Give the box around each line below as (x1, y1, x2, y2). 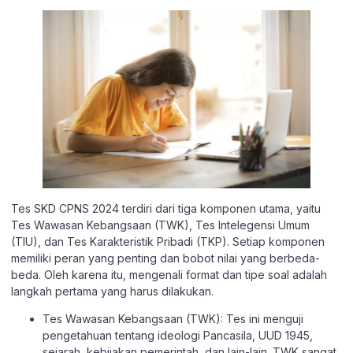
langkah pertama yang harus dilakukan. (11, 284, 214, 298)
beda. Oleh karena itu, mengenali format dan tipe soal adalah (11, 267, 327, 281)
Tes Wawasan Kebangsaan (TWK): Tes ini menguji (43, 312, 303, 326)
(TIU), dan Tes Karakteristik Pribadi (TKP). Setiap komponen (11, 234, 325, 248)
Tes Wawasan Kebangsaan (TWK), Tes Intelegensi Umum (11, 217, 310, 232)
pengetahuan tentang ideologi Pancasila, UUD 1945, (43, 329, 313, 343)
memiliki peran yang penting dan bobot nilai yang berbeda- (11, 251, 320, 265)
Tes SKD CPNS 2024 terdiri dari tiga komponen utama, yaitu (11, 201, 321, 215)
